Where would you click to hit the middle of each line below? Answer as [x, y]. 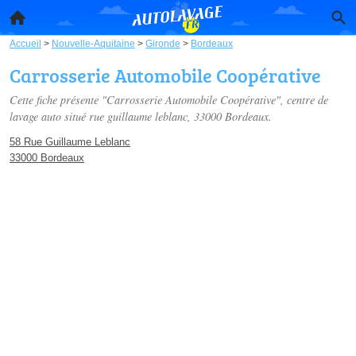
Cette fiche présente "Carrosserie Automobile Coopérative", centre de [169, 100]
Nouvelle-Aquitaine [93, 43]
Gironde [163, 43]
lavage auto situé [49, 116]
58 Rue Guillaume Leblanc [70, 142]
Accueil [25, 43]
